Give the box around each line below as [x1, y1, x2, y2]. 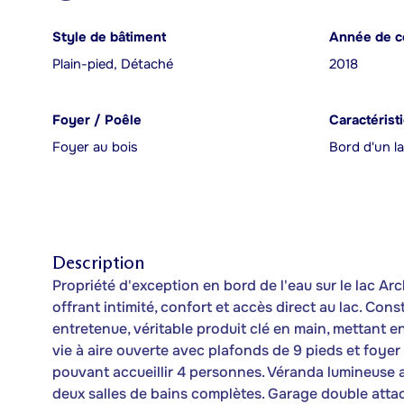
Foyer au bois [52, 139, 138, 156]
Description [52, 252, 144, 273]
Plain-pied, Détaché [52, 56, 173, 73]
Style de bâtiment [52, 29, 166, 46]
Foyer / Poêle [52, 112, 142, 129]
